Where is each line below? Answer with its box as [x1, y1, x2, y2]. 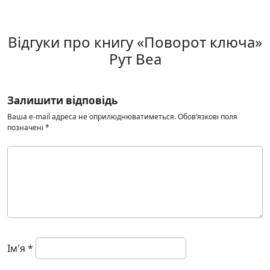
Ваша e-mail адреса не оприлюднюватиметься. [7, 111, 176, 122]
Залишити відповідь [7, 93, 118, 107]
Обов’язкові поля [178, 111, 237, 122]
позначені [7, 122, 45, 133]
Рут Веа [108, 49, 162, 69]
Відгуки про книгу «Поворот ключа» [8, 32, 262, 52]
